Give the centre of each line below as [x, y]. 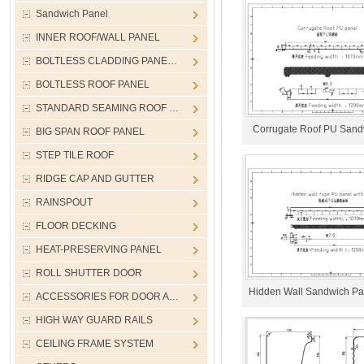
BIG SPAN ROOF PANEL [90, 132]
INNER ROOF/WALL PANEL [98, 37]
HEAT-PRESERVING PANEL [99, 249]
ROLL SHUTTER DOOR [89, 273]
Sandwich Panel [72, 14]
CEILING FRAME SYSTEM [95, 344]
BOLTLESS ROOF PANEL [93, 84]
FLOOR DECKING [76, 226]
